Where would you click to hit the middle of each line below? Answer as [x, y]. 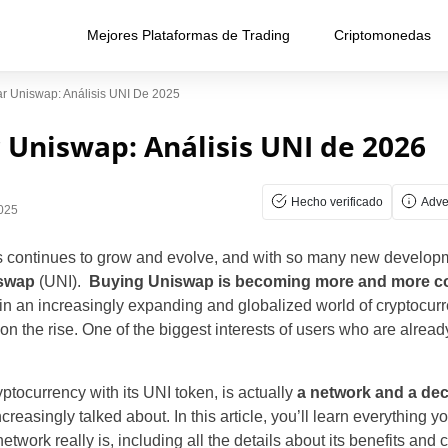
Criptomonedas [382, 35]
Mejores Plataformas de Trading [188, 35]
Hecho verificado [337, 202]
